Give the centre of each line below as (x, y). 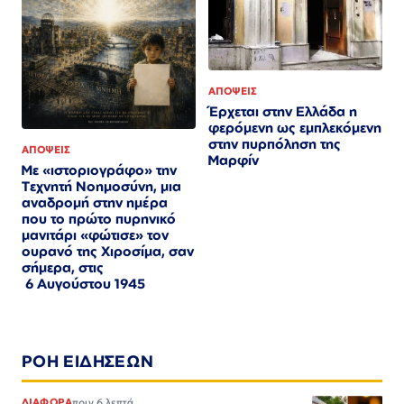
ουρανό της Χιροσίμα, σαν (108, 252)
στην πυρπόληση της (275, 144)
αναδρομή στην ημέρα (95, 203)
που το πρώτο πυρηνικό (99, 219)
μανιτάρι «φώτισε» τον (95, 235)
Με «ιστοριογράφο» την (99, 170)
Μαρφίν (234, 161)
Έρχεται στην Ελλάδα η (283, 112)
